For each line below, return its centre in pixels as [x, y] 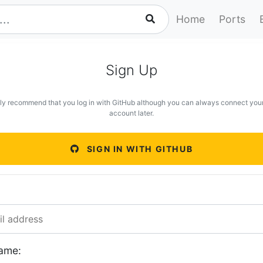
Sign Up [131, 70]
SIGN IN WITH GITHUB [139, 149]
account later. [131, 113]
